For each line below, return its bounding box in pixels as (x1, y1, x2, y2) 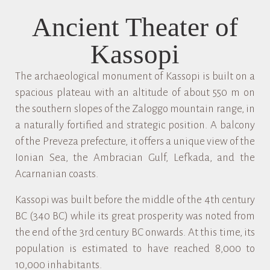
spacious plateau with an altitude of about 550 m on (15, 87, 255, 98)
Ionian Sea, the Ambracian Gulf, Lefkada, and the (15, 152, 255, 163)
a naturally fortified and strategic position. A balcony (15, 119, 255, 131)
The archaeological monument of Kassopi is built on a (15, 71, 255, 82)
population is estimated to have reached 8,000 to (15, 243, 255, 254)
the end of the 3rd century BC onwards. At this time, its (15, 227, 255, 238)
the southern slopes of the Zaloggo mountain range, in (15, 103, 255, 115)
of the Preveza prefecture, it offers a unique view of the (15, 136, 255, 147)
